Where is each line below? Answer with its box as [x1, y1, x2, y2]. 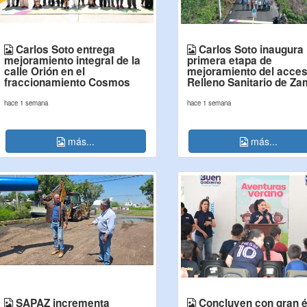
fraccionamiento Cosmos [3, 75, 130, 90]
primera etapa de [187, 53, 272, 68]
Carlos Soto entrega [12, 42, 115, 57]
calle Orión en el [3, 64, 85, 79]
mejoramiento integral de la [3, 53, 140, 68]
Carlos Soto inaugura [196, 42, 304, 57]
